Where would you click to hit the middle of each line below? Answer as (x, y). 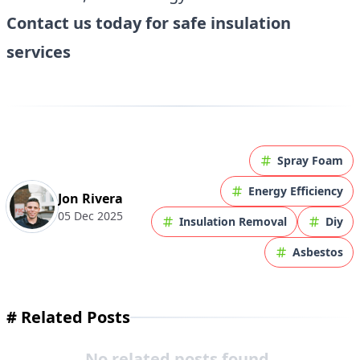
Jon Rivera (90, 198)
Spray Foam (310, 160)
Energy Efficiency (296, 191)
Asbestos (318, 252)
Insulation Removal (233, 221)
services (39, 52)
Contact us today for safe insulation (149, 23)
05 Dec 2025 (90, 216)
